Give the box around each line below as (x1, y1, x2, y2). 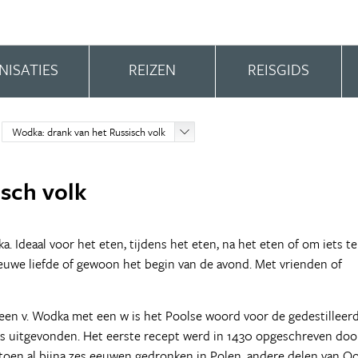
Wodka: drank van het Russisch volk (12, 124, 166, 140)
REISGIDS (247, 58, 309, 80)
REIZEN (128, 58, 176, 80)
